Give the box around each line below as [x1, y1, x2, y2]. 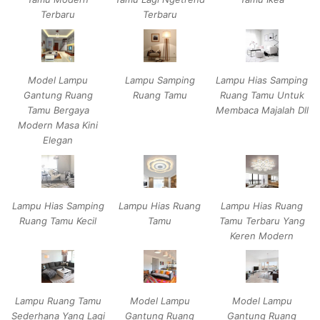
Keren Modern [230, 229, 294, 241]
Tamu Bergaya [26, 104, 89, 116]
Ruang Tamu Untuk [219, 89, 304, 101]
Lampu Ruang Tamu [14, 295, 101, 307]
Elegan [43, 134, 74, 146]
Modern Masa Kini [18, 119, 99, 131]
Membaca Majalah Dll [215, 104, 309, 116]
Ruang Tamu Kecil [19, 214, 97, 226]
